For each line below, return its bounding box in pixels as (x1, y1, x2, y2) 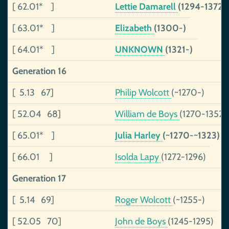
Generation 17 (12, 173, 66, 184)
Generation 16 (12, 65, 66, 77)
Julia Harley (115, 130, 163, 141)
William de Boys (115, 108, 179, 120)
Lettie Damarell (115, 1, 178, 12)
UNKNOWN (115, 44, 165, 55)
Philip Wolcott (115, 87, 171, 98)
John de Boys (115, 216, 168, 227)
